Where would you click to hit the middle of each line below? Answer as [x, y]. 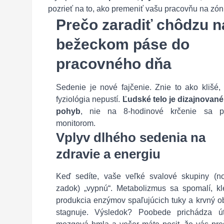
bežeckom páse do [123, 44]
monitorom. [76, 123]
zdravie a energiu [108, 154]
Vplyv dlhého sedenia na [131, 137]
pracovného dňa [114, 64]
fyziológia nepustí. [89, 99]
